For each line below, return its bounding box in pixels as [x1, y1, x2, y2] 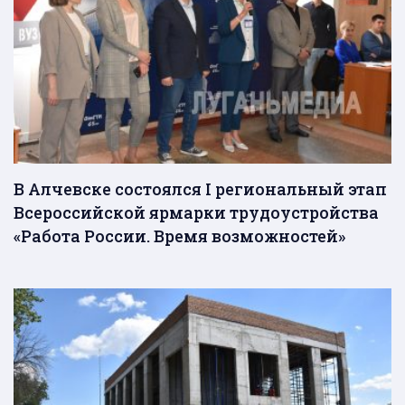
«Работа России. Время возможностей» [14, 224, 345, 247]
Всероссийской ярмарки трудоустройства [14, 201, 379, 223]
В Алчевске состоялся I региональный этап [14, 177, 387, 200]
